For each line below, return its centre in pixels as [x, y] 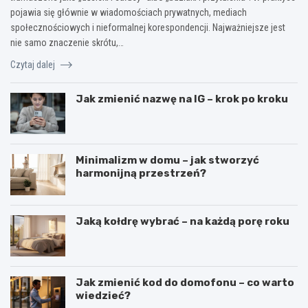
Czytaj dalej [34, 64]
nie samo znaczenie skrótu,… [67, 42]
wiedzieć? [103, 295]
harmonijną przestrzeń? [141, 173]
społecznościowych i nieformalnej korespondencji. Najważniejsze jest [148, 27]
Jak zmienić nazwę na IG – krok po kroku [182, 99]
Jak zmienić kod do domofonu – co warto [185, 282]
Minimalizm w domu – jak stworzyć [167, 160]
